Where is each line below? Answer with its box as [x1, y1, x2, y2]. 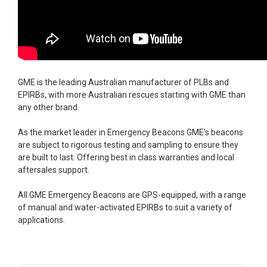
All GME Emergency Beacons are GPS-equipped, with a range [18, 190, 246, 200]
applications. [18, 215, 65, 225]
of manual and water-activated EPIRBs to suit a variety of [18, 202, 232, 212]
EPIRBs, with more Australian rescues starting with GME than [18, 89, 246, 100]
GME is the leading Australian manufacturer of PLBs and [18, 77, 229, 87]
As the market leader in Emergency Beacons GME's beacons [18, 127, 243, 137]
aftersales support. [18, 164, 89, 175]
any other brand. [18, 102, 79, 112]
